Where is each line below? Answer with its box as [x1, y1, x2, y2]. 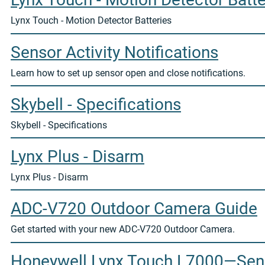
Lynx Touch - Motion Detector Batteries [11, 15, 172, 27]
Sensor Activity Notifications [11, 42, 218, 62]
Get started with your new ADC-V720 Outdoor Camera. [11, 224, 235, 235]
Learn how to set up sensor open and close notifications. [11, 67, 245, 79]
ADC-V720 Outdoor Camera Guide [11, 199, 257, 219]
